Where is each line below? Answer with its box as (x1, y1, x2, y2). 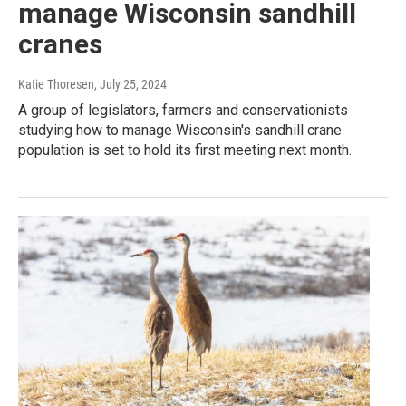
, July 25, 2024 (94, 77, 167, 92)
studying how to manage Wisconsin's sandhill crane (18, 121, 342, 140)
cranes (18, 28, 102, 61)
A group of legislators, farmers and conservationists (18, 101, 348, 120)
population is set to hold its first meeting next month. (18, 141, 352, 159)
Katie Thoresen (18, 77, 94, 92)
